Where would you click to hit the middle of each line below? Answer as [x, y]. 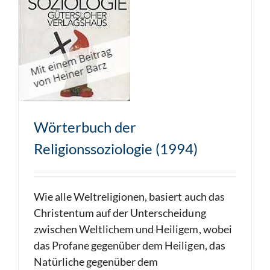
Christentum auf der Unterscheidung [120, 213]
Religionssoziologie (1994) [116, 149]
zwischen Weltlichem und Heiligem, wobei [133, 229]
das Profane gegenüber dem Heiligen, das [130, 245]
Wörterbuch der [85, 127]
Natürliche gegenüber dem [96, 262]
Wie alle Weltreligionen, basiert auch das [129, 196]
